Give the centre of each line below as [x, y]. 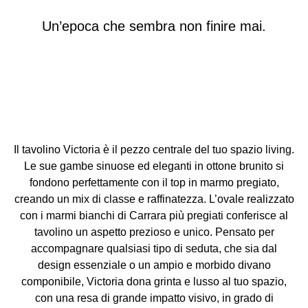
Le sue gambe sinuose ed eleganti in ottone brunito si [154, 166]
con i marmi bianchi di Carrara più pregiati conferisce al [154, 216]
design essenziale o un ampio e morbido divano [154, 265]
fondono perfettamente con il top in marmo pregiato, [154, 183]
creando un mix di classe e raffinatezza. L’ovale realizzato [154, 199]
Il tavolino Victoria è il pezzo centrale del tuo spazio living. [154, 150]
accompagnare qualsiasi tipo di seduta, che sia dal [154, 249]
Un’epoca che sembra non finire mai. [154, 26]
